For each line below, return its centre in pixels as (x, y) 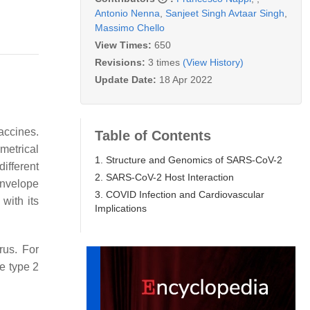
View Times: (125, 45)
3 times (164, 62)
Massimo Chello (130, 27)
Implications (121, 208)
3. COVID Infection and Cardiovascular (180, 194)
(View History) (213, 62)
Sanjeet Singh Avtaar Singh (225, 13)
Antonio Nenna (127, 13)
